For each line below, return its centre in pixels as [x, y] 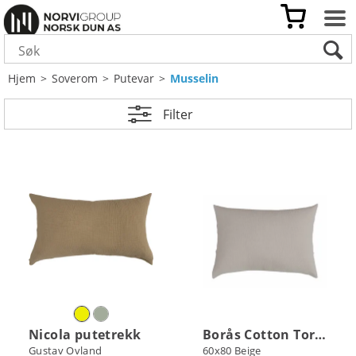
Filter [178, 114]
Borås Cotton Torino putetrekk [321, 335]
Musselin [194, 78]
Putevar [134, 78]
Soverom [75, 78]
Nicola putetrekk [85, 335]
